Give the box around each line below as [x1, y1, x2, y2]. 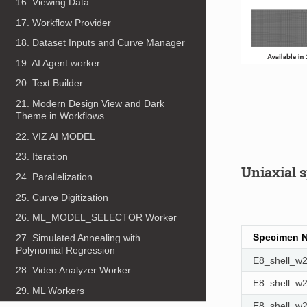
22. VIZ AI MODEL [16, 130, 96, 142]
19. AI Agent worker [16, 57, 101, 69]
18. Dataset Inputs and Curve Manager [16, 37, 186, 49]
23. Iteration [16, 151, 69, 162]
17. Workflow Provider [16, 16, 112, 28]
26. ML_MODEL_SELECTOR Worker [16, 212, 177, 223]
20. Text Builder [16, 77, 84, 89]
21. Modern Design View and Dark [16, 98, 165, 110]
